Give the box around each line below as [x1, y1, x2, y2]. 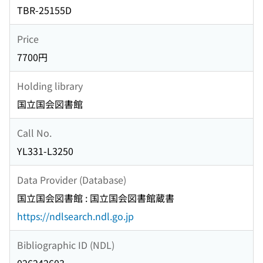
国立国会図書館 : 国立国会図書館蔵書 [17, 191, 174, 205]
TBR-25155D [17, 3, 72, 18]
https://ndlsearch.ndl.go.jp [17, 209, 134, 224]
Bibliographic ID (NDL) [17, 237, 114, 252]
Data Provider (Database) [17, 172, 126, 187]
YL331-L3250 [17, 144, 73, 159]
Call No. [17, 125, 52, 140]
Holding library [17, 78, 83, 93]
